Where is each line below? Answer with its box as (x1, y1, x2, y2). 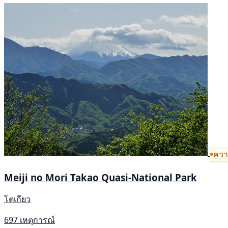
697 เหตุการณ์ (4, 214, 55, 226)
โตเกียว (4, 193, 31, 205)
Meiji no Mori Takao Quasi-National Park (4, 170, 197, 184)
